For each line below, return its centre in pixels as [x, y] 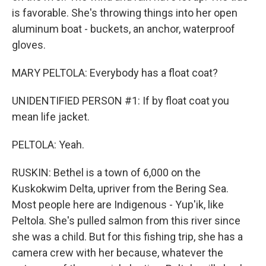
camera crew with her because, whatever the [118, 253]
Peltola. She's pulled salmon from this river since [126, 221]
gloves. [29, 45]
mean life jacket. [51, 117]
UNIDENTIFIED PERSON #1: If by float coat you [121, 101]
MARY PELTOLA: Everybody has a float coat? [115, 73]
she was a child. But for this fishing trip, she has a [127, 237]
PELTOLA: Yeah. [48, 145]
